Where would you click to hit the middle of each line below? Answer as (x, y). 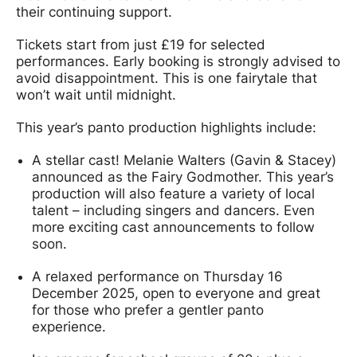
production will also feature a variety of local (173, 193)
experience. (69, 326)
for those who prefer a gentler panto (148, 310)
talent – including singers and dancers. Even (173, 210)
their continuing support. (94, 12)
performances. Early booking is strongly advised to (178, 61)
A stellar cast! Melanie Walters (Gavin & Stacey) (184, 160)
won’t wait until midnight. (96, 94)
